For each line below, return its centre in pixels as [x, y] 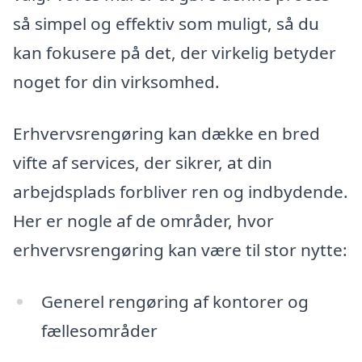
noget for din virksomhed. [116, 82]
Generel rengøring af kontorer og [175, 301]
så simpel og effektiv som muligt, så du [166, 24]
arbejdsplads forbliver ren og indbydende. [181, 192]
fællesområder [99, 330]
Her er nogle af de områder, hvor [143, 221]
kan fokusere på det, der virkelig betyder [175, 53]
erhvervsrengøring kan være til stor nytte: [180, 250]
